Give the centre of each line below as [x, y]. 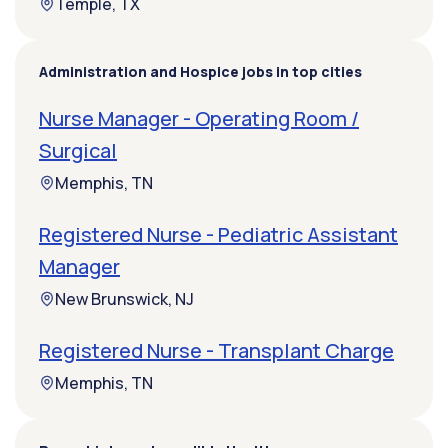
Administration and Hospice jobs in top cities [200, 72]
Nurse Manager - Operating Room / [199, 119]
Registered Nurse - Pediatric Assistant [218, 235]
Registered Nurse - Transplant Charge [216, 351]
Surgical [78, 151]
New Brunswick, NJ [124, 299]
